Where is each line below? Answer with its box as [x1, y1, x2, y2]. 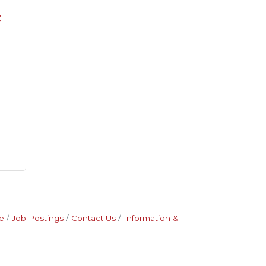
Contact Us [71, 213, 116, 223]
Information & [123, 213, 179, 223]
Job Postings [11, 213, 64, 223]
